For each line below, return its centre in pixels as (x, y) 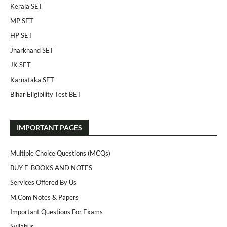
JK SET (21, 65)
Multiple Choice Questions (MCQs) (60, 153)
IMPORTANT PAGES (49, 127)
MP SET (22, 21)
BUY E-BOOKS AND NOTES (51, 168)
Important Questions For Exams (56, 212)
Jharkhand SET (32, 50)
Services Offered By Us (43, 182)
